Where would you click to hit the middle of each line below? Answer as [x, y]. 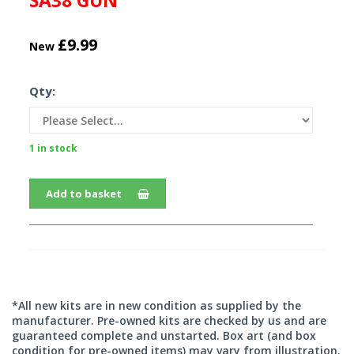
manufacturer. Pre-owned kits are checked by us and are [169, 321]
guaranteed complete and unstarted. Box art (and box [164, 336]
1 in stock [53, 149]
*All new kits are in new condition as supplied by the [156, 306]
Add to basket [84, 194]
